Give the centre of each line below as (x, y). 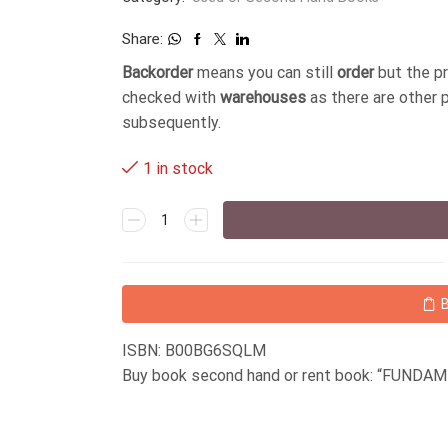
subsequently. (171, 122)
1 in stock (178, 169)
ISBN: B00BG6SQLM (194, 351)
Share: (142, 39)
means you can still (265, 72)
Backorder (157, 72)
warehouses (263, 97)
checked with (171, 97)
